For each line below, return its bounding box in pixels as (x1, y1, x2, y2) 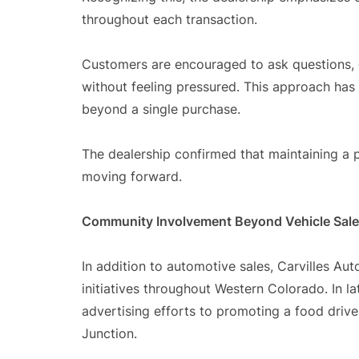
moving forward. (82, 168, 182, 184)
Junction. (82, 325, 137, 341)
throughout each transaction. (82, 11, 257, 27)
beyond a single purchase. (82, 101, 240, 117)
